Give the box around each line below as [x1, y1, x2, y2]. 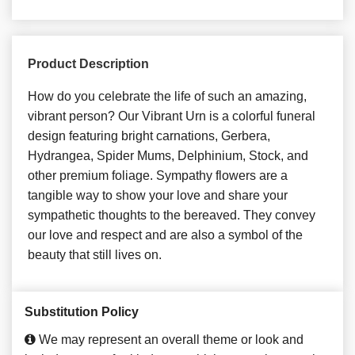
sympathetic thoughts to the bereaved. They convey [28, 208, 315, 222]
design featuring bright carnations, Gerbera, [28, 128, 270, 143]
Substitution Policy [25, 304, 139, 319]
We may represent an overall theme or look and [36, 332, 303, 346]
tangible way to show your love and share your [28, 188, 288, 202]
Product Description [28, 56, 149, 71]
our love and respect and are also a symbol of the [28, 227, 303, 242]
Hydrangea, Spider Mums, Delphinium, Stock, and [28, 148, 308, 162]
